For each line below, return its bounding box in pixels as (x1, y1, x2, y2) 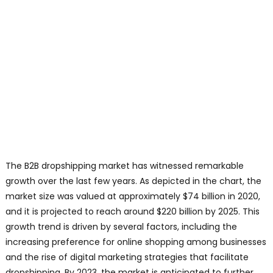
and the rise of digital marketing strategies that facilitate (5, 251, 249, 264)
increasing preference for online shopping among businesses (5, 236, 266, 249)
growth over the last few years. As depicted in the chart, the (5, 175, 261, 188)
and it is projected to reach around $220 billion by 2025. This (5, 205, 260, 218)
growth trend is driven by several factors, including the (5, 221, 237, 233)
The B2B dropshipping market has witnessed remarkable (5, 160, 244, 172)
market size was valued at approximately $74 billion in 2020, (5, 190, 260, 203)
